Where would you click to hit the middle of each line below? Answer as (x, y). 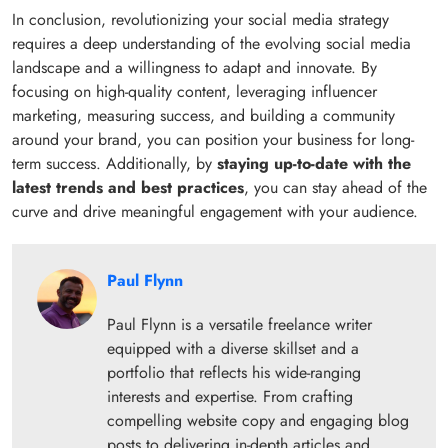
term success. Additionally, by (114, 163)
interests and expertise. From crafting (230, 396)
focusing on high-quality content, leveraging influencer (194, 91)
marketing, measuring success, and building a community (203, 115)
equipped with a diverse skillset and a (233, 348)
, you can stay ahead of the (335, 187)
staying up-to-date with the (314, 163)
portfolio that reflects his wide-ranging (234, 372)
